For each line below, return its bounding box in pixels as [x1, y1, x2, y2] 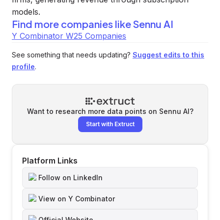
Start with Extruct [85, 120, 135, 128]
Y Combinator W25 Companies [12, 31, 126, 41]
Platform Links [22, 156, 78, 165]
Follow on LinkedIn [38, 173, 103, 182]
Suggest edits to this [133, 51, 204, 59]
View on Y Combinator [38, 194, 115, 203]
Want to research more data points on [27, 107, 159, 115]
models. [12, 7, 40, 17]
